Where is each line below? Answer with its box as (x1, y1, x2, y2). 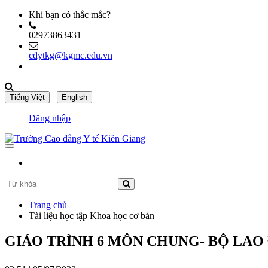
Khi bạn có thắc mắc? (29, 10, 111, 20)
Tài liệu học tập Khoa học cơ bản (29, 211, 154, 221)
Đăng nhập (29, 113, 71, 123)
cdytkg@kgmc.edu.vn (29, 50, 112, 60)
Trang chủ (29, 200, 67, 210)
